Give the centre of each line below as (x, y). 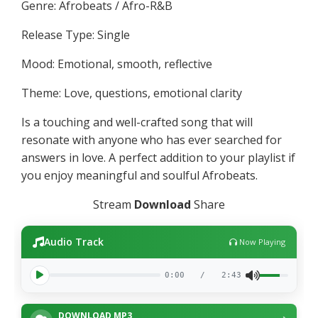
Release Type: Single (76, 34)
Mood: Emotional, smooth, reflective (117, 64)
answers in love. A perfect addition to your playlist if (159, 157)
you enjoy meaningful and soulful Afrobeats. (140, 175)
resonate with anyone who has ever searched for (152, 139)
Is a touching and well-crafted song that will (137, 122)
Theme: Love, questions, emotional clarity (132, 93)
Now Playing (261, 242)
